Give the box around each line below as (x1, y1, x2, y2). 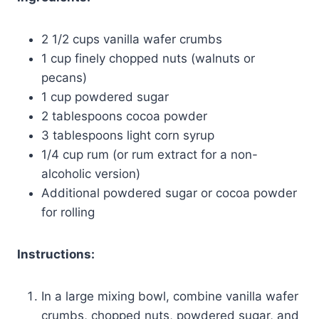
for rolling (41, 204, 95, 219)
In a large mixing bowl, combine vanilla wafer (41, 288, 298, 303)
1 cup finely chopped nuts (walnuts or (41, 51, 255, 66)
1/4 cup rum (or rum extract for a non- (41, 147, 258, 162)
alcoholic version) (41, 166, 140, 181)
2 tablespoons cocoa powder (41, 108, 207, 123)
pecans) (41, 70, 87, 85)
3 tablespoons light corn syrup (41, 127, 214, 142)
